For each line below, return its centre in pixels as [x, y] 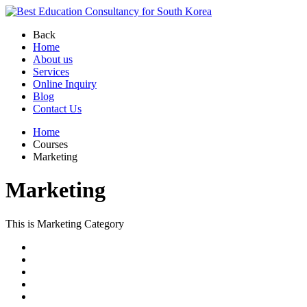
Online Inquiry [65, 84]
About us [53, 59]
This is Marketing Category [65, 223]
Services [51, 72]
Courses [50, 144]
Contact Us [57, 109]
